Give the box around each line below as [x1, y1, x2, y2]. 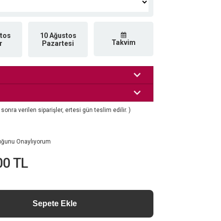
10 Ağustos [39, 32, 76, 39]
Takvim [111, 38, 136, 46]
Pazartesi [42, 39, 74, 47]
